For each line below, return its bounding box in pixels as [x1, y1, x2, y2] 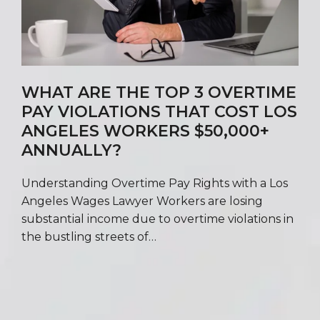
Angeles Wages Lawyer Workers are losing [21, 194, 263, 208]
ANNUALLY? [21, 140, 121, 160]
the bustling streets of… [21, 229, 156, 244]
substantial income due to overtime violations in [21, 211, 294, 226]
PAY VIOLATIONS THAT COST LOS [21, 101, 297, 121]
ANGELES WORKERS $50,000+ [21, 121, 269, 141]
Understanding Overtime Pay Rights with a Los [21, 176, 288, 190]
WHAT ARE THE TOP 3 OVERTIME [21, 82, 296, 102]
